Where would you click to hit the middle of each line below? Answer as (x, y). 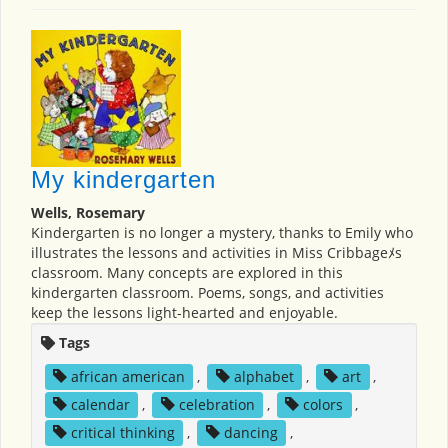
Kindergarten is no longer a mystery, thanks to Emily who (222, 232)
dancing (250, 432)
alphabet (263, 376)
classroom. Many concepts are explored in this (187, 272)
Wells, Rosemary (88, 212)
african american (127, 376)
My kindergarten (123, 179)
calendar (100, 404)
